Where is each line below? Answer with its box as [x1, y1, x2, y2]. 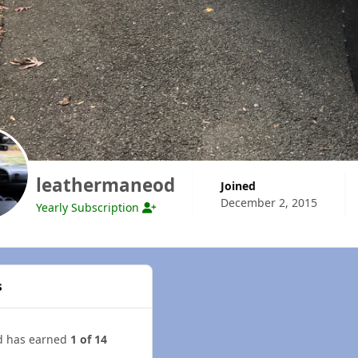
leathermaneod [35, 173, 175, 198]
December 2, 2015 [220, 194, 317, 210]
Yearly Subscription [35, 200, 142, 216]
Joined [224, 177, 256, 193]
